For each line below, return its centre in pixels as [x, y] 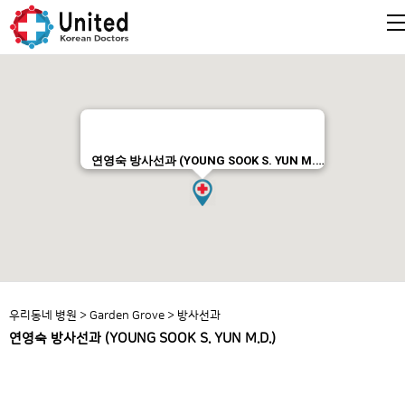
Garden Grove [127, 316]
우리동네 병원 [43, 316]
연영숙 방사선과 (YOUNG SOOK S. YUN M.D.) [142, 339]
